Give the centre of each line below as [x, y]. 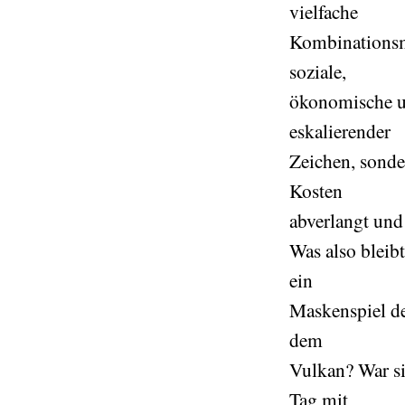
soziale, [318, 71]
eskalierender [340, 131]
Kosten [316, 190]
